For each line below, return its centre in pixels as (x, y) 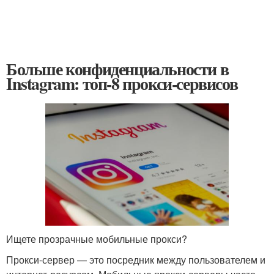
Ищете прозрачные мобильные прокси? (97, 239)
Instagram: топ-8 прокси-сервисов (122, 83)
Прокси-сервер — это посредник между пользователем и (136, 259)
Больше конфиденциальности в (117, 69)
